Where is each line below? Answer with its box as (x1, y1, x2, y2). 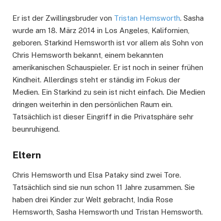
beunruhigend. (12, 124, 60, 133)
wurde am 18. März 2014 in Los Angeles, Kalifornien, (12, 26, 189, 35)
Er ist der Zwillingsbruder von (12, 13, 114, 22)
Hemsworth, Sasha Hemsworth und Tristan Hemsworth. (12, 207, 203, 216)
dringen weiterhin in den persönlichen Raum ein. (12, 100, 173, 109)
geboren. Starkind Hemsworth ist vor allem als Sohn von (12, 38, 203, 47)
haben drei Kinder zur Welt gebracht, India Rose (12, 195, 173, 204)
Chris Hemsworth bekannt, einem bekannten (12, 50, 163, 59)
